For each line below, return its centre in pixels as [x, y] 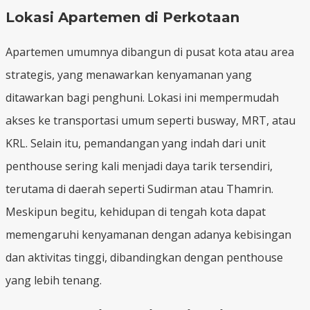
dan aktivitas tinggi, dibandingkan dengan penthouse [144, 257]
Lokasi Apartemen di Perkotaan [122, 17]
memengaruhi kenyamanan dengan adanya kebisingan [148, 234]
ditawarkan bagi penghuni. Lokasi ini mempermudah [142, 97]
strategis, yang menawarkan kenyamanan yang [129, 74]
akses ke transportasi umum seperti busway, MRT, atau [151, 120]
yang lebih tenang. [54, 280]
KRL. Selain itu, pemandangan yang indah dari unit [136, 143]
